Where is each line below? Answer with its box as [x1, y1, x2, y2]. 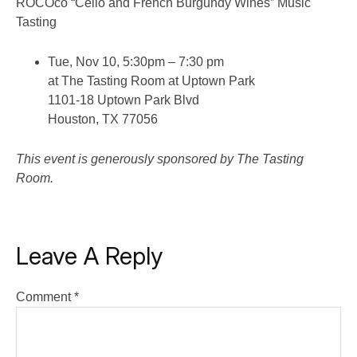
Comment [16, 290, 74, 304]
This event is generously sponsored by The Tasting [16, 152, 304, 166]
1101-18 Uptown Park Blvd [48, 93, 199, 107]
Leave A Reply [16, 241, 163, 270]
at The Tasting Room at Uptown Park [48, 74, 255, 88]
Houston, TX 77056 [48, 112, 158, 126]
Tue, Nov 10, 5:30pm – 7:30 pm [48, 55, 224, 69]
